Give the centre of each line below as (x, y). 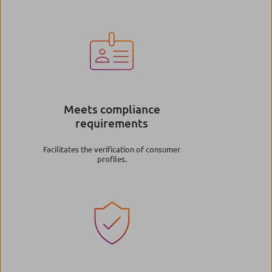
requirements (112, 123)
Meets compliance (112, 109)
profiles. (112, 158)
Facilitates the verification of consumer (112, 149)
